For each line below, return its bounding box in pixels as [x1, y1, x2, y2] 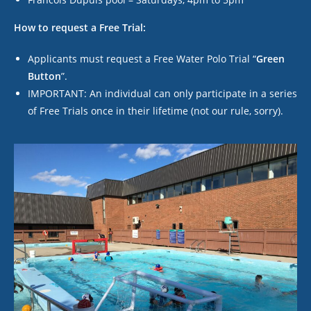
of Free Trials [28, 104, 91, 117]
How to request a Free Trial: [14, 21, 146, 34]
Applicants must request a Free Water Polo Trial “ [28, 52, 256, 65]
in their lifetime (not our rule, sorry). [113, 104, 283, 117]
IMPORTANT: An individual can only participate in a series [28, 87, 297, 100]
